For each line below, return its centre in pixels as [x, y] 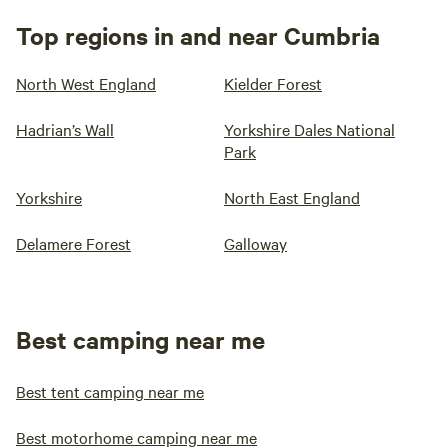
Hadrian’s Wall [65, 129]
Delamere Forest [73, 243]
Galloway [255, 243]
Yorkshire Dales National [309, 129]
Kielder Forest [273, 83]
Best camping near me [140, 339]
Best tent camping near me [110, 391]
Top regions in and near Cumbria [198, 35]
